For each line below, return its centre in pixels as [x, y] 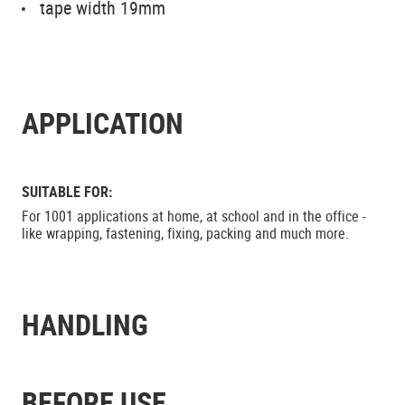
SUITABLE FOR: [67, 192]
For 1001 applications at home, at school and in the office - [194, 216]
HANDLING [85, 324]
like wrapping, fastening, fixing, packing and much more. [185, 233]
